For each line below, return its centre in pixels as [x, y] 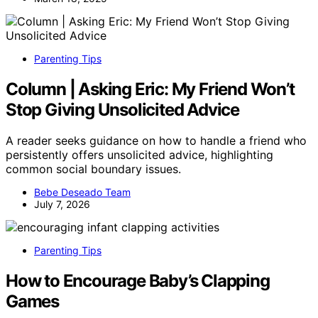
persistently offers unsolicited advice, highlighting [139, 155]
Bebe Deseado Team [82, 192]
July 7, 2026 [62, 204]
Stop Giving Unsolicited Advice [122, 109]
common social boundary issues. [93, 169]
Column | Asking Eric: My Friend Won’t [150, 89]
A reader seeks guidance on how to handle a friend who [156, 141]
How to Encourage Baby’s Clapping [138, 281]
